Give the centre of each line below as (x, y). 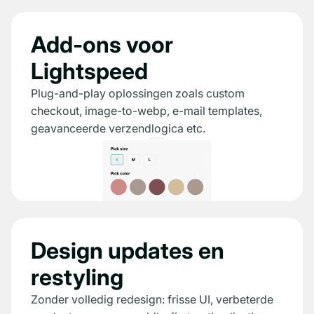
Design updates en (128, 251)
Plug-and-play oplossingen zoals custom (138, 94)
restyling (77, 278)
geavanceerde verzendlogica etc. (118, 129)
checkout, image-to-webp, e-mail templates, (146, 111)
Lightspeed (89, 71)
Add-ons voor (102, 45)
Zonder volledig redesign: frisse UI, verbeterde (152, 300)
